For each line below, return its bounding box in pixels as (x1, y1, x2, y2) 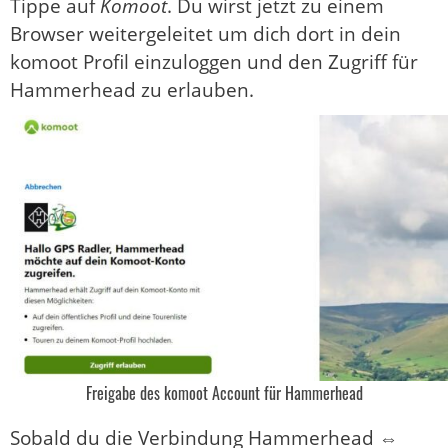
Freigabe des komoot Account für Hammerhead (85, 381, 363, 406)
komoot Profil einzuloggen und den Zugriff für (10, 48, 418, 75)
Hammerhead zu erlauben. (10, 76, 254, 103)
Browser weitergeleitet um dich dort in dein (10, 20, 401, 47)
